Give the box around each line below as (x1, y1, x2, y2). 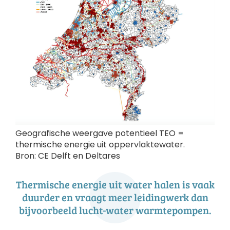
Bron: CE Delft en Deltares (15, 150, 120, 162)
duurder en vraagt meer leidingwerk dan (22, 190, 208, 205)
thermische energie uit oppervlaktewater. (15, 139, 185, 151)
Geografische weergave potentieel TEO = (15, 127, 184, 140)
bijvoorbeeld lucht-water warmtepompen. (18, 203, 212, 218)
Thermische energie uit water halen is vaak (15, 177, 215, 192)
